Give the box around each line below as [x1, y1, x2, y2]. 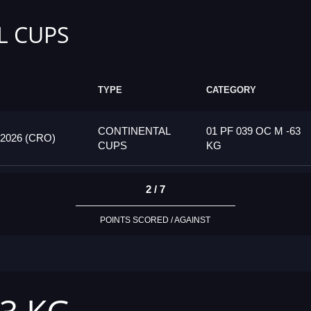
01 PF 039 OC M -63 [206, 125, 301, 137]
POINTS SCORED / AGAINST [100, 215, 211, 226]
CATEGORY [206, 85, 256, 96]
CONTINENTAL [98, 125, 170, 137]
